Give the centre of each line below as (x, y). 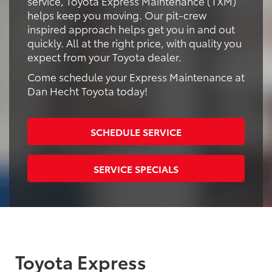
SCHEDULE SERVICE (136, 131)
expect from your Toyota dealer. (104, 56)
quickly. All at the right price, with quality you (134, 42)
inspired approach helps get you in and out (131, 28)
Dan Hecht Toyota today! (87, 90)
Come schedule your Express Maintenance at (136, 76)
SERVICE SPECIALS (136, 168)
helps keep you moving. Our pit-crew (117, 14)
